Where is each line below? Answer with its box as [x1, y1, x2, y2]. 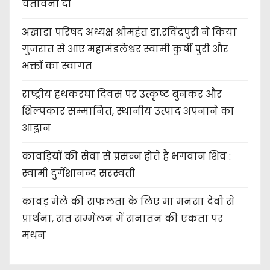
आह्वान [22, 121, 51, 136]
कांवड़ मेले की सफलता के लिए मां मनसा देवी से [22, 195, 234, 209]
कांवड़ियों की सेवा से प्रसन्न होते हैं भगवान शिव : [22, 149, 231, 164]
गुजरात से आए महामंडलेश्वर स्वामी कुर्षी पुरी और [22, 42, 228, 57]
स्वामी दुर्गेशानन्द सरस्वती [22, 166, 135, 181]
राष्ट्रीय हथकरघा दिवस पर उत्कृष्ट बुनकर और [22, 87, 222, 102]
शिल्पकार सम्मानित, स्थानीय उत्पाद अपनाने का [22, 104, 234, 119]
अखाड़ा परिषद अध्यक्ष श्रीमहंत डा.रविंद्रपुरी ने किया [22, 25, 237, 40]
